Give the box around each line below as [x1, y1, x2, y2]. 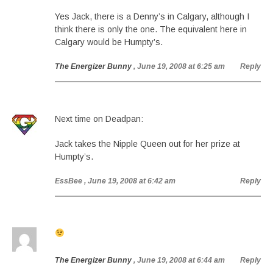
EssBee [55, 177, 82, 185]
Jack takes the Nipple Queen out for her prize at [55, 139, 240, 149]
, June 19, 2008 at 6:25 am [133, 62, 225, 71]
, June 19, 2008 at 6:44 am [133, 256, 225, 264]
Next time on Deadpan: [55, 114, 143, 124]
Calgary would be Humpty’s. [55, 37, 163, 47]
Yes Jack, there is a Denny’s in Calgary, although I [55, 12, 249, 21]
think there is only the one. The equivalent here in [55, 24, 247, 34]
